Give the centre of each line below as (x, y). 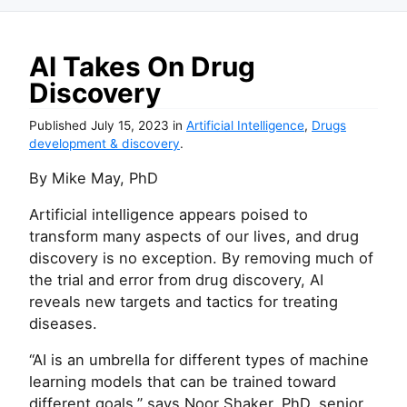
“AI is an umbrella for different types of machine (199, 360)
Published (60, 125)
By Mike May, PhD (94, 178)
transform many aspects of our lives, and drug (194, 236)
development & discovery (104, 144)
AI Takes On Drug (142, 66)
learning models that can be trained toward (183, 382)
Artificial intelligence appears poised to (169, 214)
